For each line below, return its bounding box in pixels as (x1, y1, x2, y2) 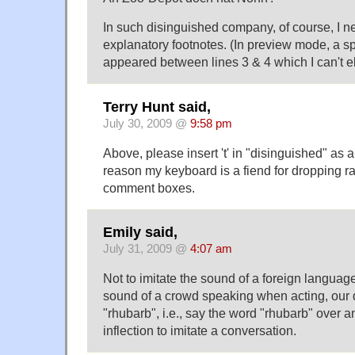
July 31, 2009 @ (103, 242, 190, 256)
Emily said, (103, 224, 177, 241)
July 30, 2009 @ (103, 116, 190, 130)
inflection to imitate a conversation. (103, 323, 296, 338)
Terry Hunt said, (103, 98, 211, 115)
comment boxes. (103, 180, 195, 195)
